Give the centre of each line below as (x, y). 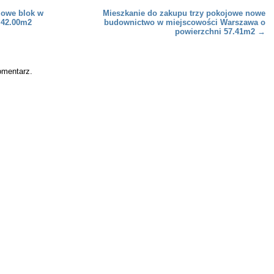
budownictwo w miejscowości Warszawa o (185, 22)
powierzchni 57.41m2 (216, 31)
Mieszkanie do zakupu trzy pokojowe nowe (184, 13)
